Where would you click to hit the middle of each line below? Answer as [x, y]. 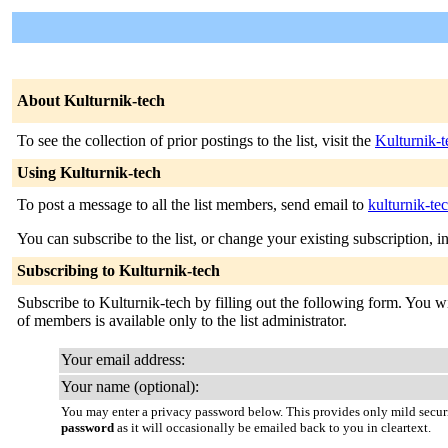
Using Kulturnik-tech [89, 172]
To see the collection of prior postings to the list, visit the [196, 140]
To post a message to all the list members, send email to [192, 204]
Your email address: [123, 359]
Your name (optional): [130, 386]
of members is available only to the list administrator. [182, 320]
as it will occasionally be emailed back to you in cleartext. [272, 427]
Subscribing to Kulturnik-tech [118, 270]
